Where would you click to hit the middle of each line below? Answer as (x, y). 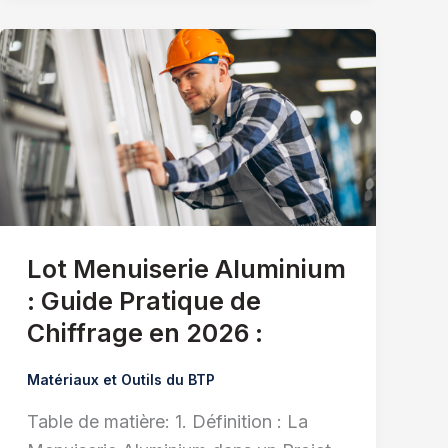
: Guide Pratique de (143, 300)
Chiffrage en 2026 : (144, 332)
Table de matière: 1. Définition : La (167, 421)
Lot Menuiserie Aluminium (186, 268)
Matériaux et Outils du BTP (120, 379)
